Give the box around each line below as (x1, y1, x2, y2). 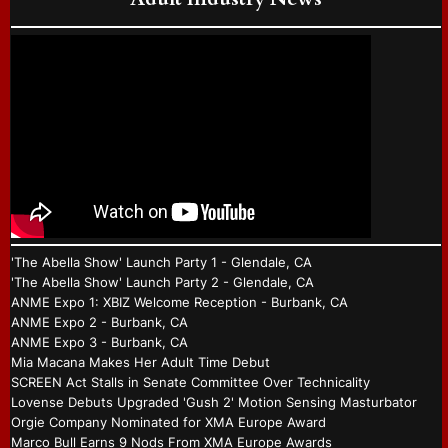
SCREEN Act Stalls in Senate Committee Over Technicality (11, 374, 370, 391)
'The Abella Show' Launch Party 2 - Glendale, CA (11, 274, 314, 291)
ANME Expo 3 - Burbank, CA (11, 334, 188, 351)
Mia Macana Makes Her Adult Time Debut (11, 354, 270, 371)
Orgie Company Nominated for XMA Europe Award (11, 414, 326, 431)
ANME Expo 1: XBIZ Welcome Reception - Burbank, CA (11, 294, 348, 311)
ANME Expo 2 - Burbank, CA (11, 314, 188, 331)
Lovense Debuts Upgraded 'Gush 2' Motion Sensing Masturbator (11, 394, 417, 411)
